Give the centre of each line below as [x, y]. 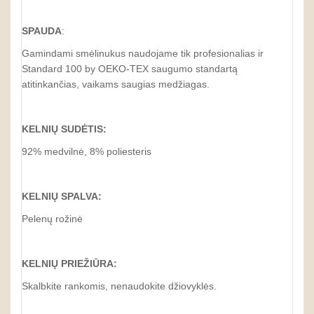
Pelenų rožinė [52, 219]
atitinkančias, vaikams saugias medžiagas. [116, 84]
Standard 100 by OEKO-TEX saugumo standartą [130, 69]
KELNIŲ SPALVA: [62, 196]
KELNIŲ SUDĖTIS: [64, 129]
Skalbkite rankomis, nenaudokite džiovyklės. [119, 286]
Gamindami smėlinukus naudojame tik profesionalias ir [143, 53]
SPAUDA [42, 31]
